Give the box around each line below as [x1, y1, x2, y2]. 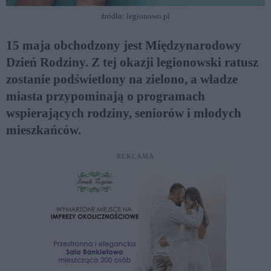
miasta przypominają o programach [6, 89, 205, 103]
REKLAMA [117, 152, 154, 160]
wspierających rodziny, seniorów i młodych [6, 106, 241, 120]
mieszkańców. [6, 123, 81, 137]
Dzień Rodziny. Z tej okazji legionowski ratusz [6, 55, 258, 69]
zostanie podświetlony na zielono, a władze [6, 72, 238, 86]
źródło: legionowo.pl [101, 11, 170, 21]
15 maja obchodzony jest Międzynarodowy [6, 38, 241, 52]
